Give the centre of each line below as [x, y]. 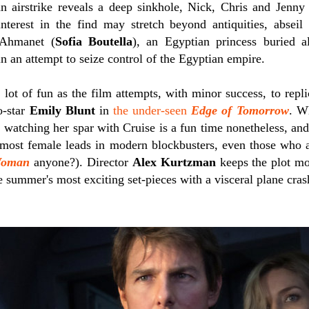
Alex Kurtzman [174, 162]
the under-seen [152, 110]
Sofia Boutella [93, 41]
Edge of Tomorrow [240, 110]
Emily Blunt [62, 110]
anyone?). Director [81, 162]
